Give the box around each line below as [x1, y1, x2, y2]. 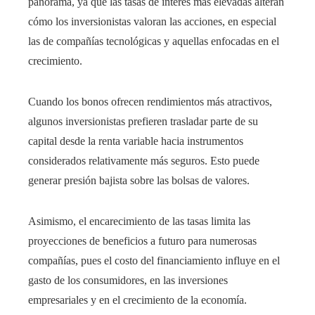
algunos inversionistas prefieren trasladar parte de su [28, 115, 258, 128]
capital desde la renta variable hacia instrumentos [28, 135, 243, 148]
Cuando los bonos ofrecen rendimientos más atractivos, [28, 96, 272, 108]
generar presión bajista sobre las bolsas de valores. [28, 174, 250, 187]
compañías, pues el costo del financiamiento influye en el [28, 255, 280, 267]
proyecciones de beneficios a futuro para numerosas [28, 235, 257, 247]
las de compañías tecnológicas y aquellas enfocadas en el [28, 35, 279, 48]
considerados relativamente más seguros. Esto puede [28, 155, 259, 167]
